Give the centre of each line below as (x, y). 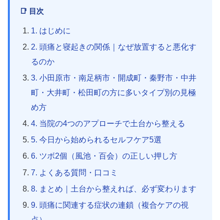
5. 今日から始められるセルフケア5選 (96, 140)
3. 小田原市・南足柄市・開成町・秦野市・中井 (114, 78)
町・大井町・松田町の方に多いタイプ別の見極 (114, 92)
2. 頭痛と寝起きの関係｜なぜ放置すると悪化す (114, 47)
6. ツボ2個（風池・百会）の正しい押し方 (104, 156)
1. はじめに (51, 30)
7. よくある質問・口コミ (75, 172)
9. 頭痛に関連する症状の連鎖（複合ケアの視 (110, 205)
